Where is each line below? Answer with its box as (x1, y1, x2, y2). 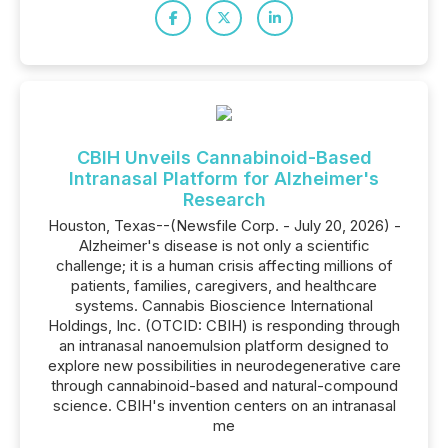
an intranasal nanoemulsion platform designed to (59, 336, 389, 355)
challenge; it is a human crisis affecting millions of (55, 256, 393, 275)
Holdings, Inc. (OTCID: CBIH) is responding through (48, 316, 400, 335)
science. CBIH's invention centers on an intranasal (52, 396, 396, 415)
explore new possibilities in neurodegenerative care (47, 356, 401, 375)
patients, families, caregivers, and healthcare (71, 276, 377, 295)
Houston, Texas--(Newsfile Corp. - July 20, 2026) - (47, 216, 401, 235)
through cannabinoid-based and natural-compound (50, 376, 398, 395)
